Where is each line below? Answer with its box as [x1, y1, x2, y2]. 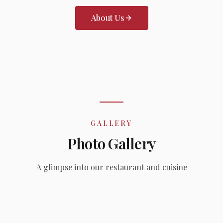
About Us [91, 12, 124, 23]
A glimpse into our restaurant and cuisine [36, 162, 187, 172]
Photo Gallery [67, 133, 156, 153]
